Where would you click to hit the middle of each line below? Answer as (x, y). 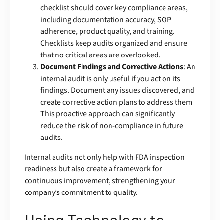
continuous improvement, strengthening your (100, 181)
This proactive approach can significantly (108, 114)
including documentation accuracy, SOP (106, 20)
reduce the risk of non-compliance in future (112, 126)
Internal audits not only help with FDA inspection (105, 157)
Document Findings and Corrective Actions (112, 67)
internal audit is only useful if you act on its (110, 79)
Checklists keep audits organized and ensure (114, 43)
